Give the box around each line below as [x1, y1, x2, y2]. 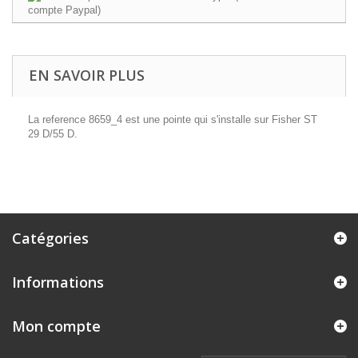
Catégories [12, 229, 89, 248]
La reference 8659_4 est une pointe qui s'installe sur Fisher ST [28, 113, 317, 125]
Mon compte [12, 316, 101, 336]
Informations [12, 272, 104, 292]
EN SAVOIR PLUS [29, 66, 145, 85]
